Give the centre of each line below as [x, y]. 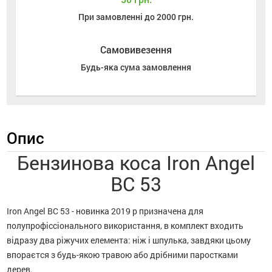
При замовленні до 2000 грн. [136, 17]
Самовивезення [136, 50]
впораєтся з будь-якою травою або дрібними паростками [123, 255]
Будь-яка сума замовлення [136, 67]
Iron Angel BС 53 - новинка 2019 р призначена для [105, 211]
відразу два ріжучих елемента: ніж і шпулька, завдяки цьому [129, 240]
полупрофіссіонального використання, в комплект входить [125, 226]
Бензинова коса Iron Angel [136, 163]
